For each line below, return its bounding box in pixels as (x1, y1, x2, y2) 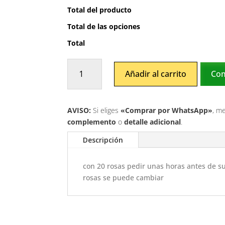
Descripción (83, 135, 124, 145)
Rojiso (67, 59, 87, 69)
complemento (67, 117, 117, 127)
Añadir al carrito (125, 68, 187, 80)
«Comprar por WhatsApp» (121, 105, 213, 115)
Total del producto (67, 5, 132, 15)
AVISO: (67, 105, 91, 115)
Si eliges (91, 105, 121, 115)
